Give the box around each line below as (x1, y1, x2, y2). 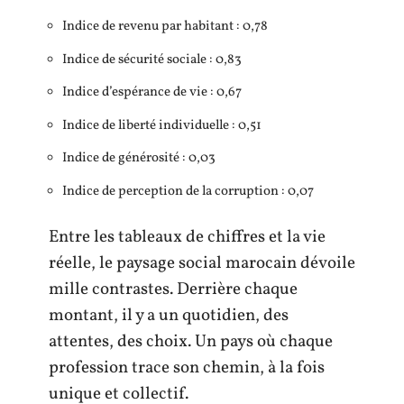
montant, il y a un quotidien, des (49, 304, 289, 327)
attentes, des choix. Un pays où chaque (49, 330, 333, 353)
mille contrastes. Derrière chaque (49, 278, 298, 301)
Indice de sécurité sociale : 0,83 (62, 50, 242, 69)
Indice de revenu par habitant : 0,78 (62, 17, 268, 36)
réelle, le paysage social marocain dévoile (49, 252, 355, 275)
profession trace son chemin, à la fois (49, 356, 325, 380)
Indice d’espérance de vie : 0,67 (62, 83, 242, 102)
